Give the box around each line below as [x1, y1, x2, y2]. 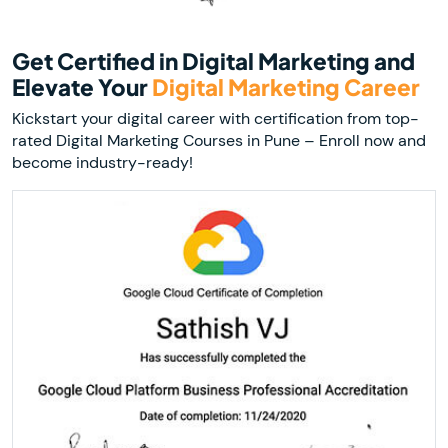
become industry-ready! [12, 151, 193, 173]
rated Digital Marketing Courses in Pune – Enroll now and [12, 129, 426, 151]
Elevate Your [12, 72, 152, 101]
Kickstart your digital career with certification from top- [12, 107, 419, 129]
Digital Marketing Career [152, 72, 420, 101]
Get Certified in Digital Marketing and [12, 46, 415, 75]
